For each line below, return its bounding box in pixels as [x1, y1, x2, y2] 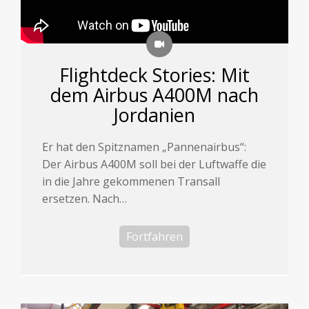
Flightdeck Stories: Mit [59, 62, 250, 88]
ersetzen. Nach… [42, 191, 128, 207]
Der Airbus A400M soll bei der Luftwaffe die [42, 157, 267, 172]
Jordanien [114, 102, 195, 128]
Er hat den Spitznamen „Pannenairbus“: [42, 139, 247, 155]
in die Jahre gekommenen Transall [42, 174, 221, 190]
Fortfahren [126, 229, 183, 245]
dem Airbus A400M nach [50, 82, 259, 108]
